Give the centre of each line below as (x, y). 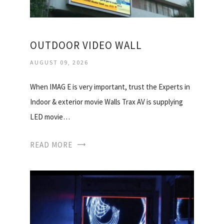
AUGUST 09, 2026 (59, 62)
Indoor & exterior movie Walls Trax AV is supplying (106, 102)
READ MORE (51, 145)
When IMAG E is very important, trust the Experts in (110, 87)
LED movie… (50, 117)
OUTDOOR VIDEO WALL (86, 45)
